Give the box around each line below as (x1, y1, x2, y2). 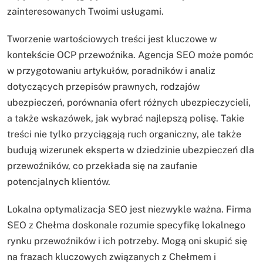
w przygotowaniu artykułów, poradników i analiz (7, 65, 215, 77)
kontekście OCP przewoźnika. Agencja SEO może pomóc (7, 49, 254, 61)
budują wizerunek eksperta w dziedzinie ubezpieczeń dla (7, 144, 254, 156)
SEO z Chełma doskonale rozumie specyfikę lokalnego (7, 220, 245, 231)
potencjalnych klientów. (7, 176, 110, 188)
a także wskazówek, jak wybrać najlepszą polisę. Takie (7, 113, 244, 124)
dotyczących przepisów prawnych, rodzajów (7, 81, 200, 93)
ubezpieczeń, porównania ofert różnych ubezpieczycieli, (7, 97, 251, 109)
